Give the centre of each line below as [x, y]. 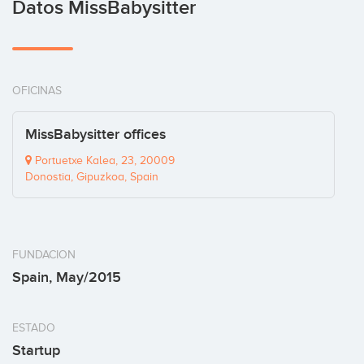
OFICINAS [37, 91]
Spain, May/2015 [67, 278]
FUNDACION [44, 255]
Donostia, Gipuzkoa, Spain [92, 177]
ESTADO [34, 328]
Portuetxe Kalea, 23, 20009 [103, 161]
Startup [36, 351]
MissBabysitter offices [95, 135]
